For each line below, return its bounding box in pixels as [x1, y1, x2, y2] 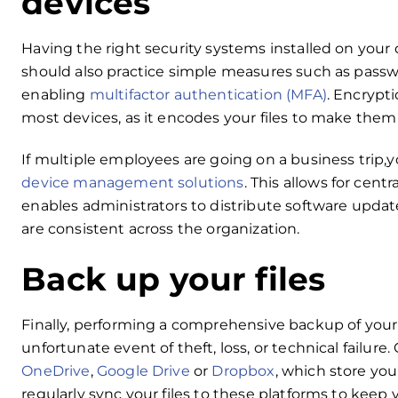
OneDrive [21, 362, 91, 380]
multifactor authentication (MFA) [89, 85, 327, 103]
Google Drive [96, 362, 190, 380]
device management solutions [21, 173, 244, 191]
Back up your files [21, 259, 326, 299]
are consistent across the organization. [21, 219, 304, 237]
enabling [21, 85, 90, 103]
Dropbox [211, 362, 275, 380]
